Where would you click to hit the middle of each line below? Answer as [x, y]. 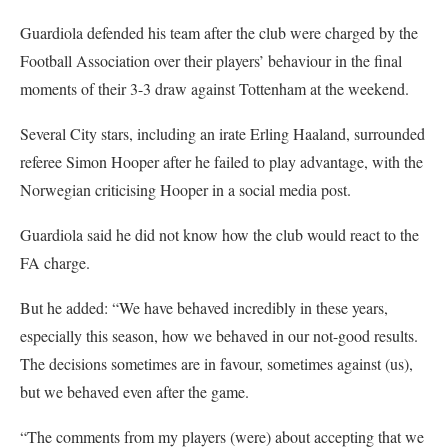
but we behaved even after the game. [134, 392]
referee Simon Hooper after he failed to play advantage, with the [221, 162]
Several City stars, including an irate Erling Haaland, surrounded [222, 134]
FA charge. [55, 263]
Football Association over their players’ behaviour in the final [211, 61]
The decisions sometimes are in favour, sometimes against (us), [216, 364]
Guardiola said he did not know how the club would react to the [219, 235]
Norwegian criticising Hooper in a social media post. [185, 190]
